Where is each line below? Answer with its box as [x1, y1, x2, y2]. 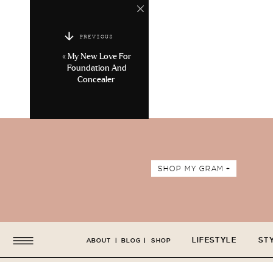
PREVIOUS [79, 32, 113, 43]
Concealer [77, 76, 116, 84]
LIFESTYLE [192, 236, 236, 245]
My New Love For [68, 52, 131, 61]
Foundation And [66, 64, 127, 73]
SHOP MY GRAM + [157, 165, 231, 174]
